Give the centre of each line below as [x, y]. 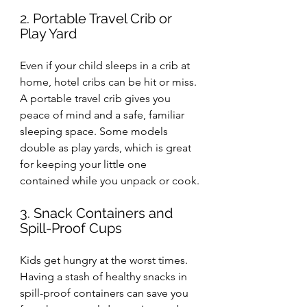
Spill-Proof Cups [71, 229]
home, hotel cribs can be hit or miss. [110, 82]
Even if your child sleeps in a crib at [106, 66]
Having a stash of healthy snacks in [105, 277]
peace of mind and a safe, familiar [103, 115]
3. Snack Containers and [98, 213]
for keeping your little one [85, 164]
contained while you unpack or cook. [110, 181]
